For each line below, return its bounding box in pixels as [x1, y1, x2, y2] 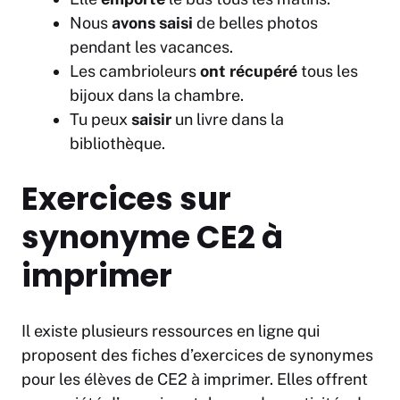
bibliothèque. [70, 134, 165, 154]
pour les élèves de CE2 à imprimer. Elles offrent [21, 370, 368, 389]
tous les [297, 62, 358, 81]
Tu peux [70, 110, 131, 129]
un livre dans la [175, 110, 284, 129]
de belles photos [193, 13, 318, 33]
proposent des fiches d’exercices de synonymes [21, 346, 373, 365]
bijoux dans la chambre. [70, 86, 244, 105]
